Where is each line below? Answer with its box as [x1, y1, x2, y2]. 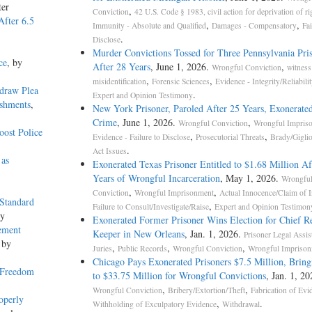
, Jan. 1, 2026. [184, 227, 244, 241]
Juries [92, 243, 112, 254]
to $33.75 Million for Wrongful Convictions [92, 269, 266, 283]
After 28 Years [92, 60, 150, 74]
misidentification [92, 76, 146, 87]
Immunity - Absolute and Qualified [92, 20, 206, 31]
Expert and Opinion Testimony [92, 90, 193, 101]
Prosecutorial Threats [195, 132, 265, 143]
